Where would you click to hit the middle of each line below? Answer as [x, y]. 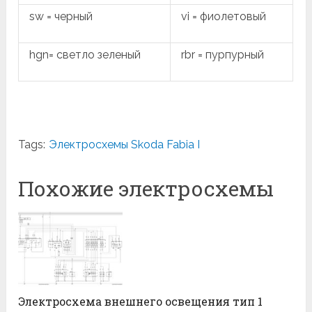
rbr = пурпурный [223, 54]
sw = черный [61, 16]
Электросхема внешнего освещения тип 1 [141, 302]
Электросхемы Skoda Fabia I [125, 144]
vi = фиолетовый [224, 16]
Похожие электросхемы [146, 188]
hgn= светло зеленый [85, 54]
